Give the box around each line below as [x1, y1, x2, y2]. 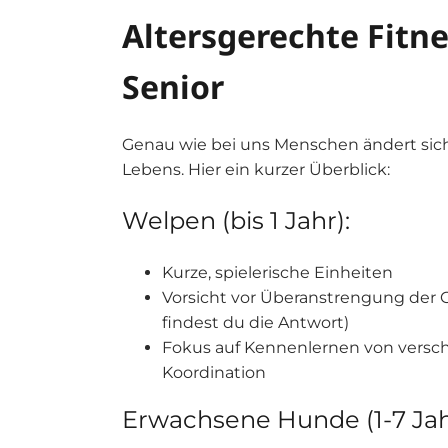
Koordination [162, 363, 266, 382]
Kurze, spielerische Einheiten [162, 263, 393, 282]
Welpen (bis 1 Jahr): [122, 206, 350, 235]
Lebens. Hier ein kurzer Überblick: [122, 160, 390, 179]
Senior [122, 65, 224, 108]
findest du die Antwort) [162, 313, 349, 332]
